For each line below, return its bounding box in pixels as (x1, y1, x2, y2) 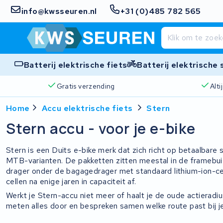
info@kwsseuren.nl (21, 5, 97, 16)
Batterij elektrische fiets (24, 59, 127, 70)
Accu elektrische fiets (41, 103, 133, 113)
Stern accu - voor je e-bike (6, 118, 196, 138)
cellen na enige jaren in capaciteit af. (6, 176, 136, 187)
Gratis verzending (56, 81, 115, 91)
